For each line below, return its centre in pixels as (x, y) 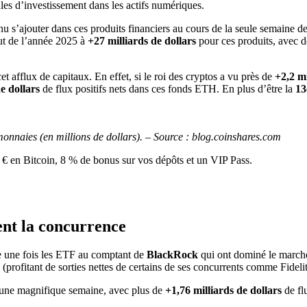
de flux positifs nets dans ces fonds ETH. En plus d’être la (168, 88)
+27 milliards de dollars (143, 40)
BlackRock (172, 255)
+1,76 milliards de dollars (223, 291)
